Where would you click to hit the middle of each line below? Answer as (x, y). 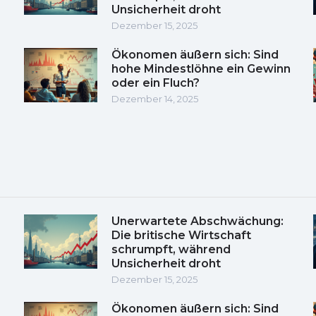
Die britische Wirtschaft (181, 235)
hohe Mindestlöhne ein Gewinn (201, 68)
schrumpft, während (171, 249)
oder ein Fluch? (156, 83)
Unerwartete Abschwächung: (197, 221)
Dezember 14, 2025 (155, 98)
